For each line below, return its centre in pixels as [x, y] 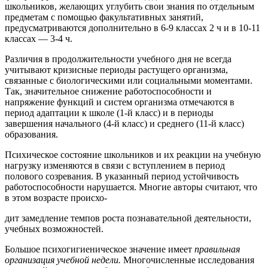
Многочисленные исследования [189, 260]
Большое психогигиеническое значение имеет [100, 249]
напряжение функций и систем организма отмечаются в [120, 102]
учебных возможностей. [54, 229]
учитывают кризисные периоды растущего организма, [116, 69]
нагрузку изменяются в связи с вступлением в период [115, 165]
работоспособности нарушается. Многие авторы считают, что [131, 187]
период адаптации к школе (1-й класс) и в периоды [109, 112]
